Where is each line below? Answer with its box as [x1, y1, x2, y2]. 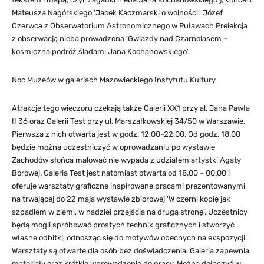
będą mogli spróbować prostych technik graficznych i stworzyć [12, 220, 235, 229]
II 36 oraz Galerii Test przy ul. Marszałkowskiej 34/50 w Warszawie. [12, 116, 245, 126]
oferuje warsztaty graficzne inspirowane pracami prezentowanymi [12, 181, 245, 190]
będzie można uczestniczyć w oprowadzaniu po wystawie [12, 142, 215, 151]
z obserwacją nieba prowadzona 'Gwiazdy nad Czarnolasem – [12, 34, 227, 43]
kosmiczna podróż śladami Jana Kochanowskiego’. [12, 47, 190, 56]
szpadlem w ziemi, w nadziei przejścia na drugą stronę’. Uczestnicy [12, 207, 247, 216]
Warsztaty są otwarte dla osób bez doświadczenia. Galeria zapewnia [12, 246, 249, 255]
